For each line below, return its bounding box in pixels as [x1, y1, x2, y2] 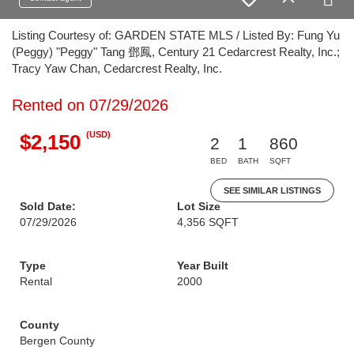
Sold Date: [20, 200, 76, 213]
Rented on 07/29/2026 [12, 96, 168, 114]
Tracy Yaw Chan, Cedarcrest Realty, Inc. [12, 62, 222, 75]
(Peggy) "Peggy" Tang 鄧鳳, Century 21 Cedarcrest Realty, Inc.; [12, 45, 340, 58]
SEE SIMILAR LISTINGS [224, 186, 321, 195]
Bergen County [20, 334, 95, 347]
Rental [20, 275, 52, 288]
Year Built [177, 259, 228, 272]
